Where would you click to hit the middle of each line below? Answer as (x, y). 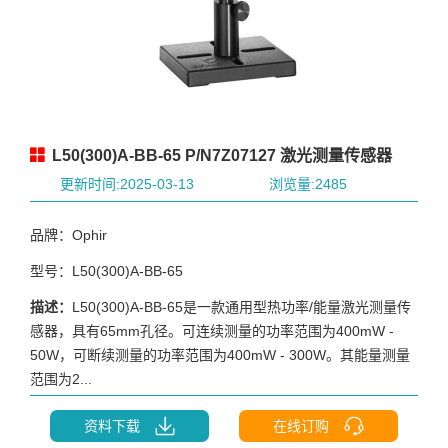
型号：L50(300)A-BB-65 (106, 270)
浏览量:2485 (307, 183)
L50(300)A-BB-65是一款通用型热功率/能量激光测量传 (241, 306)
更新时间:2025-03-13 (127, 183)
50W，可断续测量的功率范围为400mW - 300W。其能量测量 (220, 354)
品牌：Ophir (68, 234)
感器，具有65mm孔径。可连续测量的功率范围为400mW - (212, 330)
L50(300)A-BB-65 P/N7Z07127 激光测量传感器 (220, 155)
